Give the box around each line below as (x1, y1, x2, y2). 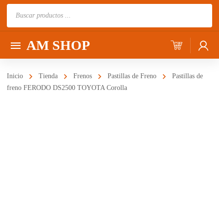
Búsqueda (6, 6, 37, 15)
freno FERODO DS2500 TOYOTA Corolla (7, 84, 127, 91)
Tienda (39, 72, 58, 80)
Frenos (73, 72, 92, 80)
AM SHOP (26, 38, 90, 53)
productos (6, 33, 37, 42)
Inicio (7, 72, 23, 80)
